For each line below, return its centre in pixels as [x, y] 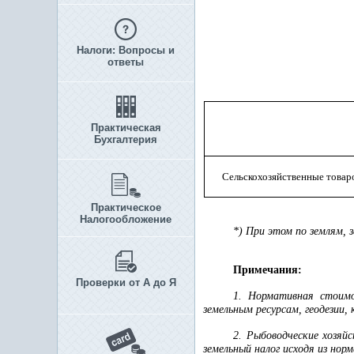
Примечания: [267, 270]
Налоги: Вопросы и [126, 50]
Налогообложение [126, 219]
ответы [126, 62]
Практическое [126, 207]
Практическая [126, 128]
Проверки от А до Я [126, 282]
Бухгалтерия [126, 139]
